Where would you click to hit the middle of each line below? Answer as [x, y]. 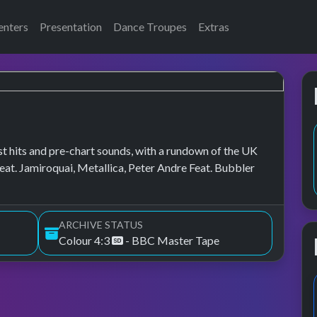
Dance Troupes [150, 27]
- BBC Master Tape [171, 240]
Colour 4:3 [85, 240]
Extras [214, 27]
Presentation [71, 27]
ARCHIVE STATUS [101, 225]
